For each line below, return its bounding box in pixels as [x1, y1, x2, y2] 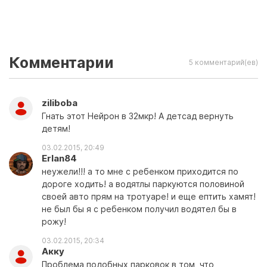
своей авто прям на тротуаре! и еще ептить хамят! [42, 191, 256, 201]
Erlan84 [42, 153, 77, 164]
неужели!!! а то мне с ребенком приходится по [42, 166, 238, 176]
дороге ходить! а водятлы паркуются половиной [42, 179, 244, 189]
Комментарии [9, 54, 114, 72]
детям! [42, 123, 70, 133]
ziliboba [42, 97, 77, 108]
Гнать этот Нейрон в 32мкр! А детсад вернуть [42, 111, 234, 121]
